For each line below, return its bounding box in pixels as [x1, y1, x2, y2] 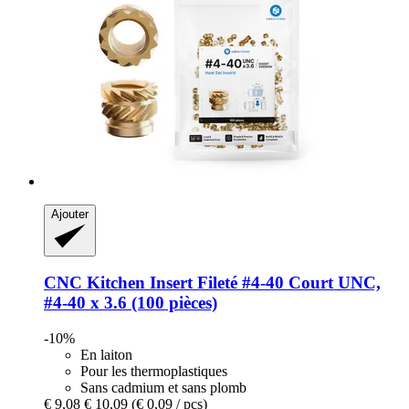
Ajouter [51, 207, 89, 222]
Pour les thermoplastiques [80, 362, 227, 379]
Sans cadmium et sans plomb [80, 379, 246, 395]
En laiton [80, 346, 132, 362]
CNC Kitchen [44, 273, 145, 293]
